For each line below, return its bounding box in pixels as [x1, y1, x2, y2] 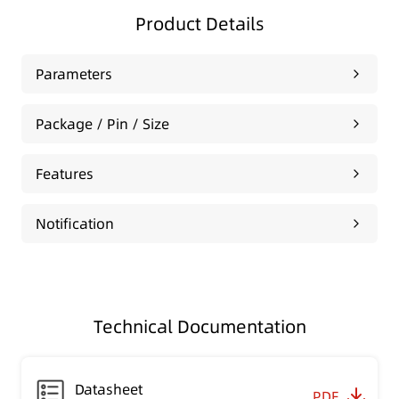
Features [36, 163, 94, 183]
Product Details [134, 11, 265, 37]
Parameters [36, 63, 112, 84]
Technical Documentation [93, 313, 306, 339]
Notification [36, 213, 114, 233]
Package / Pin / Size [36, 113, 169, 134]
